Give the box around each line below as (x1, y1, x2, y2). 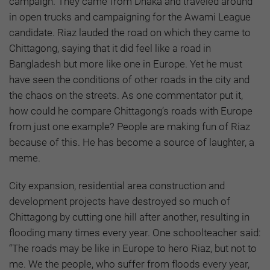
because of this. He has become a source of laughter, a (9, 136, 254, 149)
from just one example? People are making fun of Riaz (9, 121, 250, 133)
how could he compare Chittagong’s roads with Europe (9, 105, 253, 118)
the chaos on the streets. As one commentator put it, (9, 89, 243, 102)
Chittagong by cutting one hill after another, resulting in (9, 211, 250, 224)
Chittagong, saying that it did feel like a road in (9, 42, 211, 55)
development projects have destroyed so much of (9, 195, 230, 208)
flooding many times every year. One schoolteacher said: (9, 227, 261, 239)
